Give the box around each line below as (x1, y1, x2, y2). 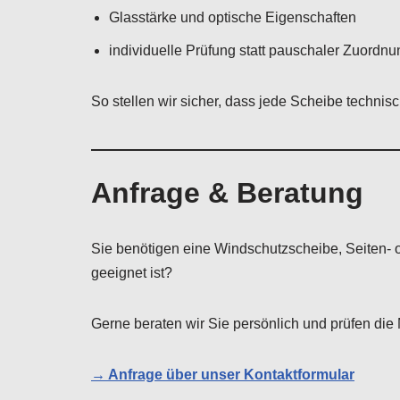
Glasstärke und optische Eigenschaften (109, 10, 356, 25)
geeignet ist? (91, 265, 172, 280)
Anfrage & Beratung (91, 177, 363, 209)
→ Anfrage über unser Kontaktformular (91, 367, 354, 382)
